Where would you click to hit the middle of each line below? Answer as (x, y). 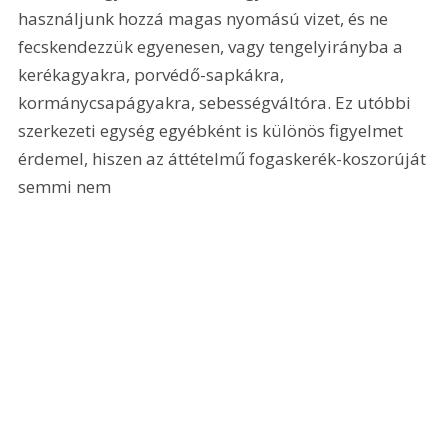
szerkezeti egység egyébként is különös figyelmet (213, 130)
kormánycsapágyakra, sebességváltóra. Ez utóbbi (217, 102)
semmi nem (65, 186)
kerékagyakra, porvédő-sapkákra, (153, 74)
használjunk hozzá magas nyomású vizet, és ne (205, 18)
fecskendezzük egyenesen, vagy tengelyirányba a (213, 46)
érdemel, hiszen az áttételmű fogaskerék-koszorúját (224, 158)
